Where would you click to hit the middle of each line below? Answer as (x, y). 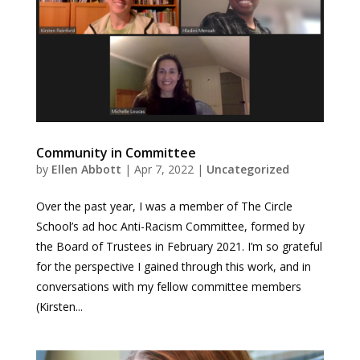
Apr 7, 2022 (164, 169)
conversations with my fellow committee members (168, 286)
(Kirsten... (59, 306)
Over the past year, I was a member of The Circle (164, 206)
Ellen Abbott (86, 169)
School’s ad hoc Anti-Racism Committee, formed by (170, 226)
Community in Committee (116, 152)
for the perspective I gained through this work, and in (173, 266)
